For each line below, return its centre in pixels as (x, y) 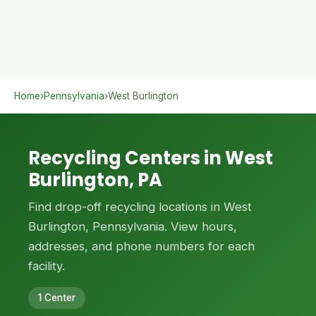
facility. (47, 266)
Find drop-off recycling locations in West (140, 207)
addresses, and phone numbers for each (141, 246)
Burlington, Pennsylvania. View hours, (133, 226)
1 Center (57, 298)
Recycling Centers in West (151, 158)
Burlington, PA (95, 180)
